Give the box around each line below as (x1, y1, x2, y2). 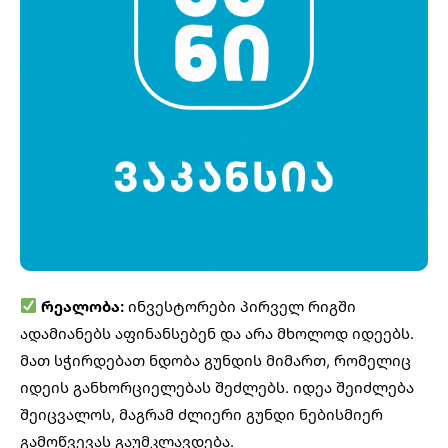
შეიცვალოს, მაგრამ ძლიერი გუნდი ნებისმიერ (20, 403, 383, 424)
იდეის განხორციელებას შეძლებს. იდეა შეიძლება (20, 376, 414, 397)
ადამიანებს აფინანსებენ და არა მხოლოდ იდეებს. (20, 322, 414, 343)
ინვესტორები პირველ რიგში (124, 295, 357, 316)
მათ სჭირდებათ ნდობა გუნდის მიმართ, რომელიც (20, 349, 411, 370)
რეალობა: (41, 295, 125, 316)
